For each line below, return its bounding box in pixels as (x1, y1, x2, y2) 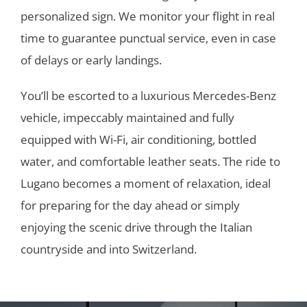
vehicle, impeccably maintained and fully (20, 109, 234, 125)
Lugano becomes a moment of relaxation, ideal (20, 175, 271, 191)
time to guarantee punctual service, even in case (20, 29, 276, 46)
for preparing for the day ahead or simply (20, 197, 240, 213)
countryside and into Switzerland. (20, 241, 197, 257)
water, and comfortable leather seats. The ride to (20, 153, 280, 169)
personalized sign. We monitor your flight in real (20, 8, 275, 24)
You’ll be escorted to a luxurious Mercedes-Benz (20, 87, 276, 103)
